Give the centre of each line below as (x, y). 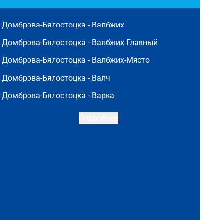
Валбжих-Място (121, 60)
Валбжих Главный (125, 42)
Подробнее (98, 118)
